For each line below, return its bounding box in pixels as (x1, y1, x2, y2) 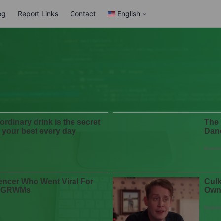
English (117, 9, 141, 18)
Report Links (18, 9, 59, 18)
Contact (70, 9, 96, 18)
